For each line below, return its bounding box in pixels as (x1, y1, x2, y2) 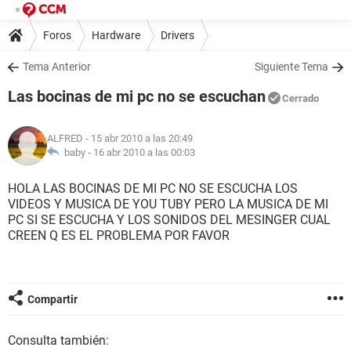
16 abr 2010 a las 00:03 (93, 147, 195, 158)
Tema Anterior (23, 60, 91, 73)
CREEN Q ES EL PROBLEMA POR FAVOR (8, 228, 230, 243)
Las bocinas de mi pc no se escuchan (8, 87, 266, 106)
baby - (60, 147, 93, 158)
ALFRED (47, 132, 83, 144)
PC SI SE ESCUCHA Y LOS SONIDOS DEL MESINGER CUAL (8, 212, 331, 227)
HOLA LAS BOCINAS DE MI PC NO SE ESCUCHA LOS (8, 181, 298, 196)
